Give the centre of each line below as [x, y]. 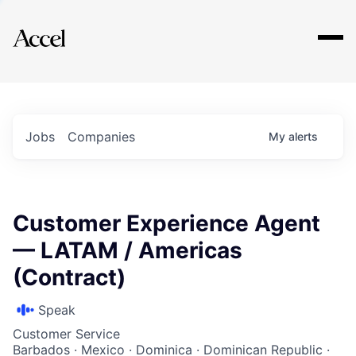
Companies [101, 137]
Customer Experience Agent [166, 223]
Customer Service [66, 334]
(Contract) [69, 277]
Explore [62, 28]
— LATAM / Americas [128, 250]
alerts [303, 136]
